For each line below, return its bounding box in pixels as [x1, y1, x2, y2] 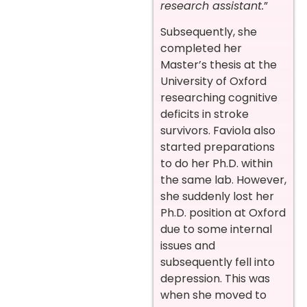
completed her [160, 40, 242, 56]
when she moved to [160, 286, 267, 303]
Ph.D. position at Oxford [160, 204, 286, 221]
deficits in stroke [160, 106, 249, 122]
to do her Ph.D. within [160, 155, 273, 171]
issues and [160, 237, 215, 254]
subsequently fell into [160, 254, 275, 270]
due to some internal [160, 221, 272, 237]
